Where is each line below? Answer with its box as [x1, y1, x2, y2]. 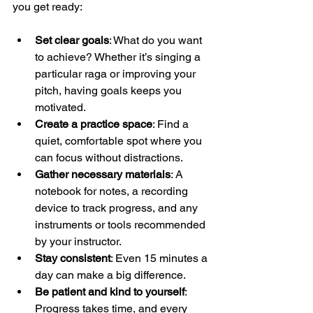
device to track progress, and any [35, 201, 201, 214]
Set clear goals [35, 33, 109, 47]
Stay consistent [35, 251, 110, 265]
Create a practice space [35, 117, 152, 131]
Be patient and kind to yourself [35, 284, 184, 298]
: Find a [152, 117, 191, 131]
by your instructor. [35, 234, 122, 248]
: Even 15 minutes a [110, 251, 210, 265]
